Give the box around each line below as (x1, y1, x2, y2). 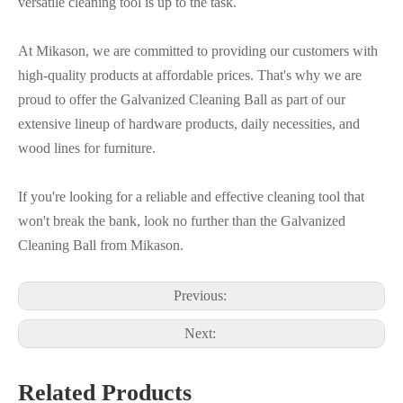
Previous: (173, 288, 230, 303)
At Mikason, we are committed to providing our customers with (18, 43, 378, 58)
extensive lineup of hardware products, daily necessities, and (18, 116, 360, 131)
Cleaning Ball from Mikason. (18, 237, 184, 253)
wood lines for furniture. (18, 140, 156, 156)
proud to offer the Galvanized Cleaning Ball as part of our (18, 92, 345, 107)
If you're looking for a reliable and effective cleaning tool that (18, 189, 364, 204)
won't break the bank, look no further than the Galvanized (18, 213, 345, 228)
